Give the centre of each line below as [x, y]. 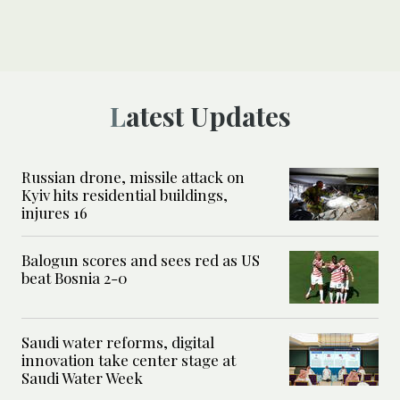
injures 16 [54, 212]
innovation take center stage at [129, 359]
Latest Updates [208, 116]
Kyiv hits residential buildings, [125, 194]
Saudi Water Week [82, 377]
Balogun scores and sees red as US [141, 259]
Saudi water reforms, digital [118, 342]
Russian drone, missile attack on [133, 176]
